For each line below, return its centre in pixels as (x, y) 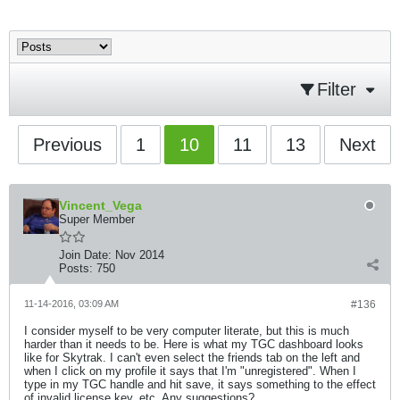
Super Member (97, 219)
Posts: (76, 268)
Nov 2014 (140, 255)
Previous (67, 145)
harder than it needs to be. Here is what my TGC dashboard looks (194, 344)
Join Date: (85, 255)
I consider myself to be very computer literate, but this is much (187, 331)
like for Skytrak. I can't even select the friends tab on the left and (192, 358)
